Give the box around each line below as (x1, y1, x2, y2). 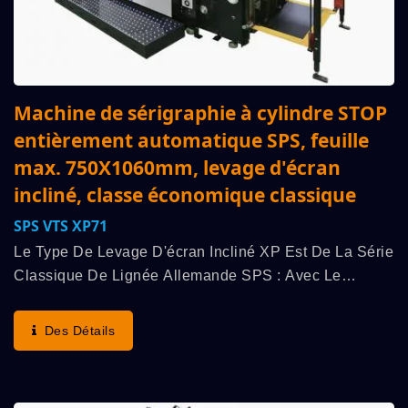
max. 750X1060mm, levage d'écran (14, 155, 341, 181)
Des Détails (44, 323, 115, 339)
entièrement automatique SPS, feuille (14, 127, 369, 154)
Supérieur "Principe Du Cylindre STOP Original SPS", (14, 291, 386, 308)
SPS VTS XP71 (14, 216, 107, 237)
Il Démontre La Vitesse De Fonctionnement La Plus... (14, 315, 379, 331)
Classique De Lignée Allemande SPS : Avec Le (14, 268, 342, 284)
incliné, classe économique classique (14, 182, 356, 209)
